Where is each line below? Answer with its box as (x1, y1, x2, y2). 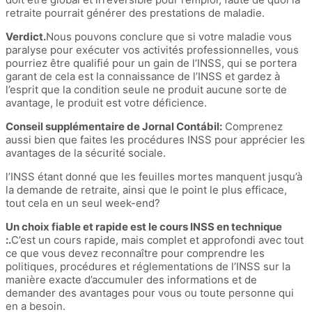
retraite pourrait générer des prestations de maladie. (6, 6, 265, 20)
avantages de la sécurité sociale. (6, 146, 166, 160)
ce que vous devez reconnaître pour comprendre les (6, 247, 265, 260)
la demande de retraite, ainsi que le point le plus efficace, (6, 183, 287, 197)
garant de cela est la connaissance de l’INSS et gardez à (6, 70, 280, 84)
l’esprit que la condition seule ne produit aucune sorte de (6, 83, 287, 97)
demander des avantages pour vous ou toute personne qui (6, 286, 294, 300)
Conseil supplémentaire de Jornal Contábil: (6, 120, 222, 134)
